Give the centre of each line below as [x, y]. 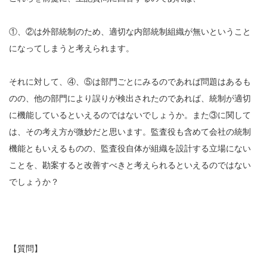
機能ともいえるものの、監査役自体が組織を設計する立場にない [130, 148]
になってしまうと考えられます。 [72, 48]
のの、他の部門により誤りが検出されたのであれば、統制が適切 [130, 98]
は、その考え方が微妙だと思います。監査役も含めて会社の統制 [130, 131]
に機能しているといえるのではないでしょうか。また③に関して [130, 115]
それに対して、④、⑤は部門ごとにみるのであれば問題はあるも [130, 81]
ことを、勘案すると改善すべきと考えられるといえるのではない [130, 165]
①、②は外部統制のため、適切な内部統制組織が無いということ [130, 31]
